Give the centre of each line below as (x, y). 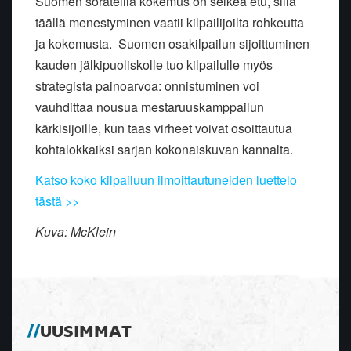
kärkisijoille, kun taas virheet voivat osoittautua (164, 128)
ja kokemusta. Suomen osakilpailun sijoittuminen (172, 44)
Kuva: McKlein (76, 232)
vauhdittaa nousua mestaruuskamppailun (150, 107)
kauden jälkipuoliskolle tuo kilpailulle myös (154, 65)
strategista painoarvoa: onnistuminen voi (147, 86)
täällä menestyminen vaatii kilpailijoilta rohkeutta (170, 23)
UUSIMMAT (86, 333)
